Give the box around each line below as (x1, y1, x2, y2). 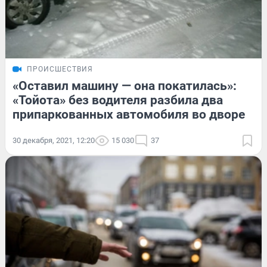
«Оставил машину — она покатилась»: (13, 79, 237, 94)
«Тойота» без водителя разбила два (13, 93, 223, 108)
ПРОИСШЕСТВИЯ (27, 65, 93, 74)
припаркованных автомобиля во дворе (13, 107, 245, 122)
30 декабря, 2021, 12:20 (13, 136, 95, 145)
